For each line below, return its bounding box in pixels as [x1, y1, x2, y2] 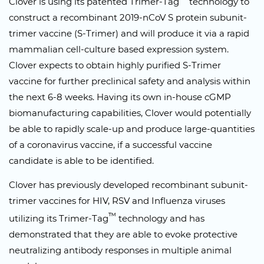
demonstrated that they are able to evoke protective [9, 229, 237, 240]
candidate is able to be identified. [9, 155, 154, 167]
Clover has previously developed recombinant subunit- [9, 179, 248, 191]
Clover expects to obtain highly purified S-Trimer [9, 60, 221, 71]
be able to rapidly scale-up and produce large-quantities [9, 123, 255, 135]
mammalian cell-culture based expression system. [9, 44, 229, 55]
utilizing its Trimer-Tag [9, 213, 108, 225]
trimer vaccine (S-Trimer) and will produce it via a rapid [9, 28, 249, 39]
